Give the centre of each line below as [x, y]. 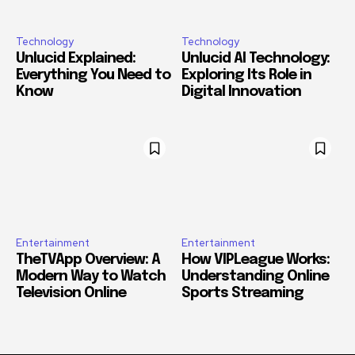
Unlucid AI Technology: [256, 59]
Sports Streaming [242, 293]
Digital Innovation [241, 92]
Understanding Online [255, 276]
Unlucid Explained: [76, 59]
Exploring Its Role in [246, 76]
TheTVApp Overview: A [88, 260]
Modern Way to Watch [91, 276]
